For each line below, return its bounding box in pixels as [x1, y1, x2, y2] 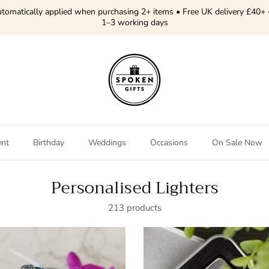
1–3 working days [101, 17, 168, 29]
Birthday [33, 137, 64, 149]
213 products [107, 202, 162, 214]
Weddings [88, 137, 126, 149]
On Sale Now [212, 137, 262, 149]
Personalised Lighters [50, 174, 219, 203]
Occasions [150, 137, 188, 149]
